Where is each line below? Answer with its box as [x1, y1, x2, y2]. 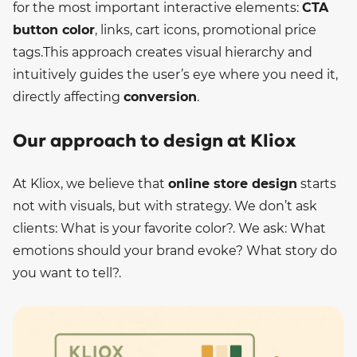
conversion [124, 88, 197, 104]
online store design [168, 176, 297, 192]
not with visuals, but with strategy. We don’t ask [13, 198, 317, 214]
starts [297, 176, 336, 192]
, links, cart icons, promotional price [95, 22, 316, 37]
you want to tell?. [13, 265, 121, 281]
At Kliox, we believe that [13, 176, 168, 192]
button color [13, 22, 95, 37]
